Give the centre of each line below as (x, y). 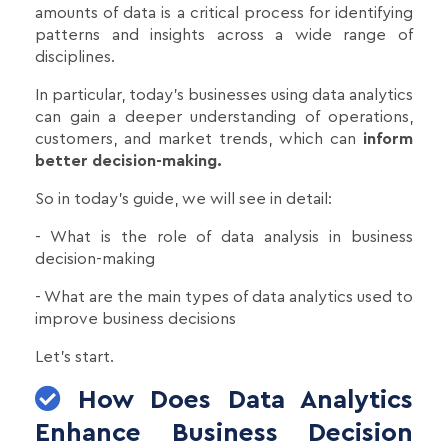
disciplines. (75, 56)
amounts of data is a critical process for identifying (224, 12)
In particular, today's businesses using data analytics (224, 94)
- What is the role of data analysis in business (224, 236)
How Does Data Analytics (237, 399)
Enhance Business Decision (224, 432)
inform (384, 138)
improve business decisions (135, 318)
